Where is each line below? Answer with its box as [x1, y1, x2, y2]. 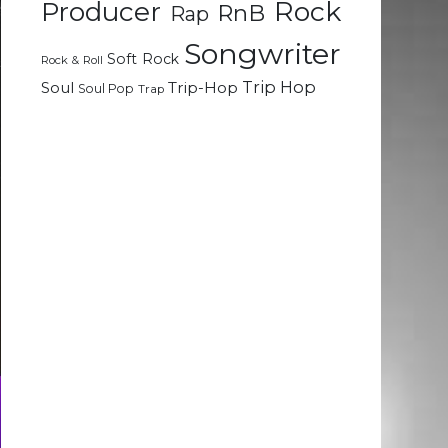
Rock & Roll [41, 53, 103, 68]
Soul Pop [78, 81, 134, 97]
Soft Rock [107, 50, 180, 69]
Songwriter [184, 36, 342, 72]
